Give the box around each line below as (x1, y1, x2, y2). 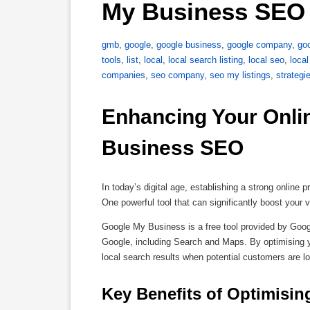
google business (156, 39, 221, 50)
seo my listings (210, 69, 271, 80)
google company (227, 39, 292, 50)
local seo (248, 54, 284, 65)
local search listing (168, 54, 243, 65)
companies (102, 69, 145, 80)
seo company (151, 69, 204, 80)
